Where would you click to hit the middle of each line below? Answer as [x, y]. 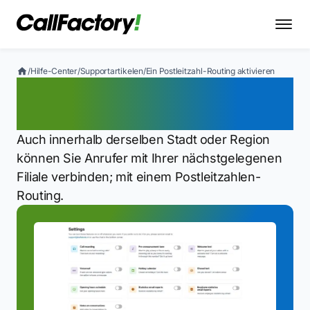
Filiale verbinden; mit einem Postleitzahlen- [139, 177]
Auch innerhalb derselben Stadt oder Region [143, 139]
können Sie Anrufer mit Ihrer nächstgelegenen [149, 158]
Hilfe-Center [54, 71]
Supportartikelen [111, 71]
